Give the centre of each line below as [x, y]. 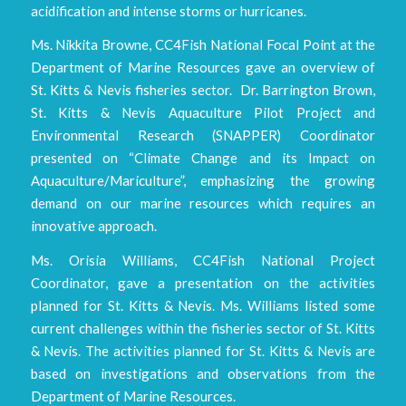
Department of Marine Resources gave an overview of [203, 68]
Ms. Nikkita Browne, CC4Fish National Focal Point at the [203, 45]
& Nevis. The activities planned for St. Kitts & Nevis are [203, 351]
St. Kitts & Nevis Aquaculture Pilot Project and [203, 113]
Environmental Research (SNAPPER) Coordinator [203, 135]
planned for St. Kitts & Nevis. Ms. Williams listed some [203, 306]
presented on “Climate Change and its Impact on [203, 158]
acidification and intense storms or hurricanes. [168, 10]
